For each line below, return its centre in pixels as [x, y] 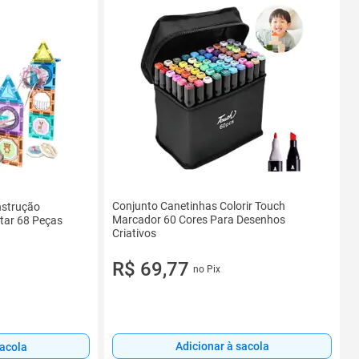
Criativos [134, 233]
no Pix [206, 269]
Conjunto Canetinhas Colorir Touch [199, 206]
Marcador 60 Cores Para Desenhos [199, 219]
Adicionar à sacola [222, 347]
